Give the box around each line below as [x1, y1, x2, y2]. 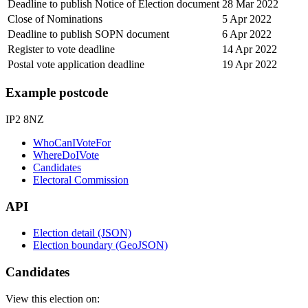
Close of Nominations [8, 12, 102, 25]
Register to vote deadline [8, 43, 115, 55]
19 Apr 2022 [222, 58, 277, 70]
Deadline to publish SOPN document [8, 27, 169, 40]
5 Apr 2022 [222, 12, 272, 25]
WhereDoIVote [33, 149, 99, 161]
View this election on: [5, 292, 100, 305]
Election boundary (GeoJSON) [33, 239, 168, 252]
